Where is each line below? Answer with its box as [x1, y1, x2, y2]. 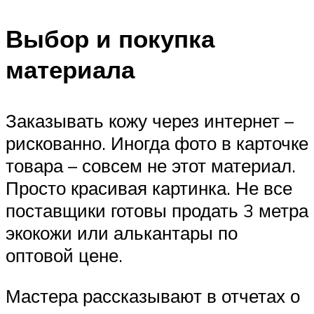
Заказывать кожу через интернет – [6, 109, 294, 132]
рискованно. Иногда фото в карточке [6, 132, 308, 155]
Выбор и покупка [6, 23, 214, 55]
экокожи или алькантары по [6, 221, 238, 245]
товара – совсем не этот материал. [6, 154, 296, 177]
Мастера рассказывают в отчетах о [6, 285, 300, 308]
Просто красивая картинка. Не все [6, 177, 292, 200]
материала [6, 54, 135, 86]
